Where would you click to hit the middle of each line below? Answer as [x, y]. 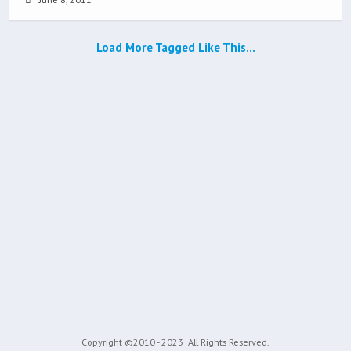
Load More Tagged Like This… [175, 48]
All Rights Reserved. [228, 342]
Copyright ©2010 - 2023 [134, 342]
